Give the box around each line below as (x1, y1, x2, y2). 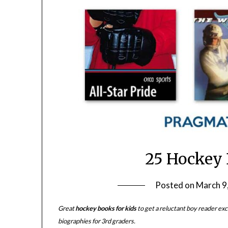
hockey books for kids (75, 204, 137, 213)
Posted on (155, 180, 196, 191)
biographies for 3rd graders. (58, 217, 136, 225)
